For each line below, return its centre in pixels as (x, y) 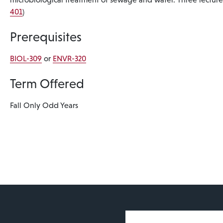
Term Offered (47, 84)
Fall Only (25, 105)
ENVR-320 (70, 58)
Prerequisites (46, 37)
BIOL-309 (26, 58)
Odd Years (60, 105)
